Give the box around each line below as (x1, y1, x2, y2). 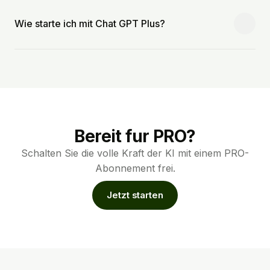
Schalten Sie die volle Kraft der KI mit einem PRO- (21, 146, 249, 159)
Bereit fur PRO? (74, 125, 196, 146)
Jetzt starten (107, 189, 163, 201)
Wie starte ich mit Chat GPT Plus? (14, 17, 165, 30)
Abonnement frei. (95, 162, 175, 174)
